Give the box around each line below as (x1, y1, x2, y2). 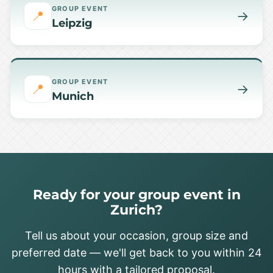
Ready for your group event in (32, 186, 241, 202)
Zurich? (110, 202, 163, 218)
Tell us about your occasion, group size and (25, 229, 248, 242)
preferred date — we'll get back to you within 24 (11, 246, 262, 259)
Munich (52, 89, 94, 103)
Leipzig (52, 16, 93, 30)
